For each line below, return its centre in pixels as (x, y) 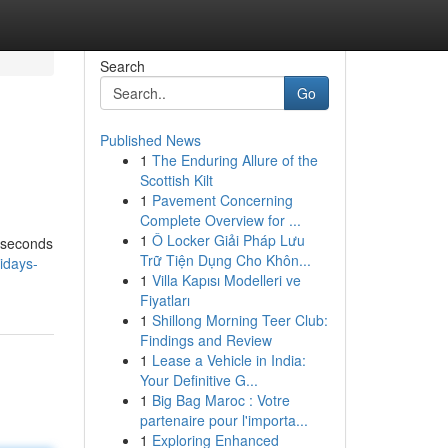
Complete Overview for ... (220, 220)
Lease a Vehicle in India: (228, 360)
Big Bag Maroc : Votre (220, 400)
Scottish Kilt (176, 180)
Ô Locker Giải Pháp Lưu (228, 240)
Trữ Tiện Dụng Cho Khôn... (225, 260)
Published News (150, 140)
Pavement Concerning (222, 200)
